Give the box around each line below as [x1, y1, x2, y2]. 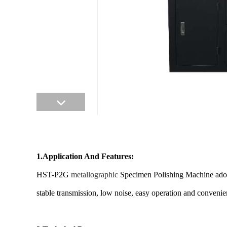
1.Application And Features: [36, 152, 134, 161]
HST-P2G [36, 170, 71, 179]
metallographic [71, 170, 118, 179]
